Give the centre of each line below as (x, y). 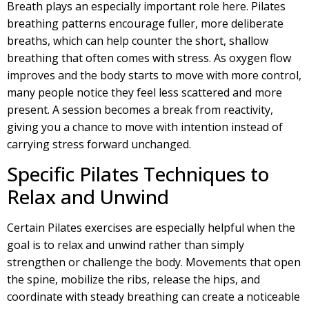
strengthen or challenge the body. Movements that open (154, 262)
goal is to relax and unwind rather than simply (126, 245)
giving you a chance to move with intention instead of (145, 127)
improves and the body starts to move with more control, (154, 75)
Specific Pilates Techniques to (138, 173)
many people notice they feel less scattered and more (144, 92)
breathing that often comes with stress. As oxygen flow (149, 58)
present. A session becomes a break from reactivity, (140, 109)
